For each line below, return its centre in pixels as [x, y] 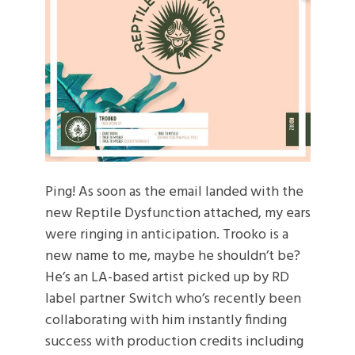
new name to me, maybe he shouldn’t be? [172, 256]
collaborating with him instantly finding [166, 321]
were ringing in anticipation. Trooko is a [166, 235]
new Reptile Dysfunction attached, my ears [177, 214]
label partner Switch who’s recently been [173, 299]
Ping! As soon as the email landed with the [174, 192]
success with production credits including [174, 342]
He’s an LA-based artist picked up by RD [167, 278]
